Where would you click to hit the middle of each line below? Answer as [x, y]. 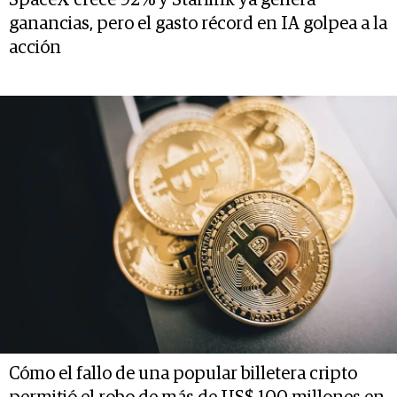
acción [35, 47]
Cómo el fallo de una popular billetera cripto [183, 374]
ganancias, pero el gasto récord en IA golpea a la [198, 23]
